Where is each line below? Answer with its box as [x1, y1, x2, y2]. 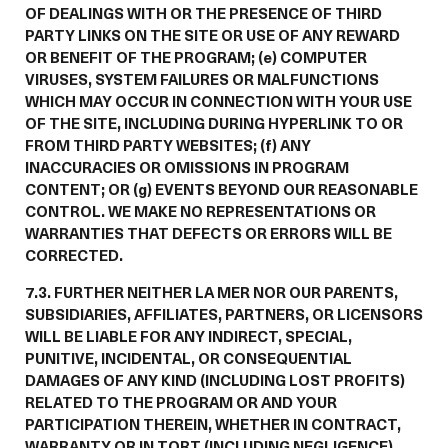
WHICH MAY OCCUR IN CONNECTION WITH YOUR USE [25, 90, 412, 112]
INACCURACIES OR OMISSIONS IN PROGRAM [25, 156, 349, 178]
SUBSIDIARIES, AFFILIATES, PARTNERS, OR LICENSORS [25, 303, 423, 325]
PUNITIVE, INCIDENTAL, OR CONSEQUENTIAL [25, 347, 352, 369]
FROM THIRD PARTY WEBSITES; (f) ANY [25, 134, 311, 156]
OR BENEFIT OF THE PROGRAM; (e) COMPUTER [25, 46, 367, 68]
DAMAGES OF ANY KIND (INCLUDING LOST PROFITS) [25, 369, 405, 391]
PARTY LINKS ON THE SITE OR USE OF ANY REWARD [25, 24, 400, 46]
